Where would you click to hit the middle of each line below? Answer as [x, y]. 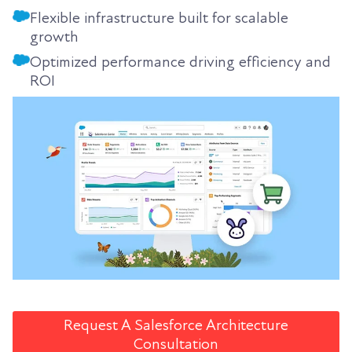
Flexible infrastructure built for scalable [159, 18]
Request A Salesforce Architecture [176, 326]
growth [54, 37]
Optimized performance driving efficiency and [180, 62]
